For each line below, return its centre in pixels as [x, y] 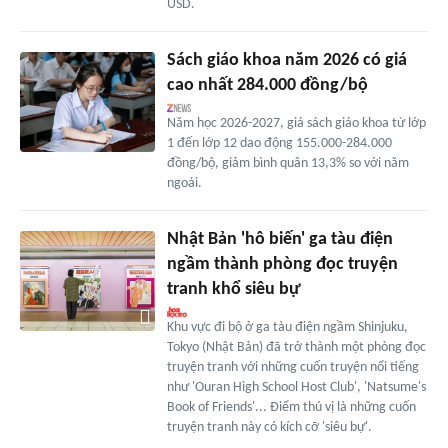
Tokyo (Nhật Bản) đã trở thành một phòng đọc [296, 347]
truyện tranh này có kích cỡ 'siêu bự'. [269, 427]
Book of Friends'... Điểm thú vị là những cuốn [291, 407]
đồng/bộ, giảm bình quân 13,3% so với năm [287, 163]
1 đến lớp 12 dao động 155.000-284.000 [279, 143]
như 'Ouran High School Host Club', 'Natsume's [296, 387]
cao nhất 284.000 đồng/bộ [267, 85]
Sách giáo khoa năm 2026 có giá [286, 60]
